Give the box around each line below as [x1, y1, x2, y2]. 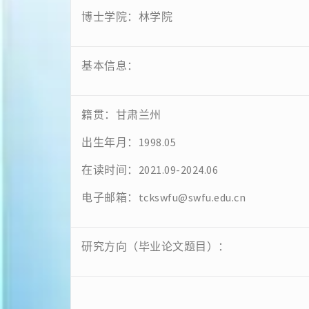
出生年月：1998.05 [81, 135, 176, 149]
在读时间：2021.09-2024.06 [81, 163, 218, 177]
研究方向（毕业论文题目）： [81, 239, 230, 253]
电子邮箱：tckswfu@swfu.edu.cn [81, 190, 246, 204]
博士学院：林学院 [81, 10, 172, 23]
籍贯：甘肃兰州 [81, 108, 161, 121]
